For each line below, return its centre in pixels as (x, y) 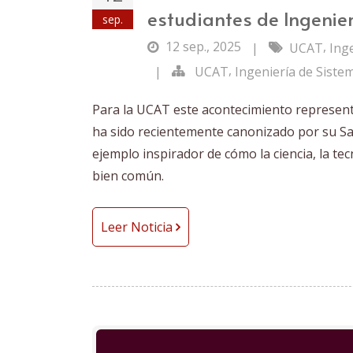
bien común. (128, 175)
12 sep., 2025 (205, 47)
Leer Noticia (138, 227)
